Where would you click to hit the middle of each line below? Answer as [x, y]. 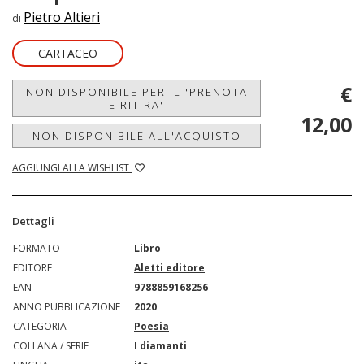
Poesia [152, 326]
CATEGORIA [40, 326]
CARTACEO [68, 53]
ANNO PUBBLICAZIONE [67, 307]
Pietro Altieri [62, 17]
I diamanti [160, 346]
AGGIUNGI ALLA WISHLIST [72, 168]
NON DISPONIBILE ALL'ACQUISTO [136, 136]
